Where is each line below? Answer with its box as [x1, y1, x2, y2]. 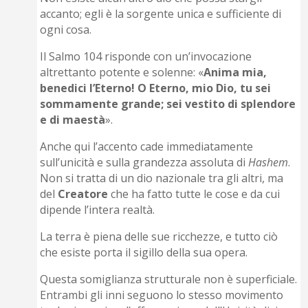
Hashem [248, 155, 289, 170]
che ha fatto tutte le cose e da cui [108, 186, 280, 202]
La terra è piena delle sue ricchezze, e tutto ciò [40, 229, 278, 245]
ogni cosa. [40, 22, 92, 38]
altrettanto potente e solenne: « [40, 65, 204, 80]
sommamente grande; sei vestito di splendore [40, 96, 296, 112]
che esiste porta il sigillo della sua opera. [40, 245, 248, 261]
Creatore [58, 186, 109, 202]
